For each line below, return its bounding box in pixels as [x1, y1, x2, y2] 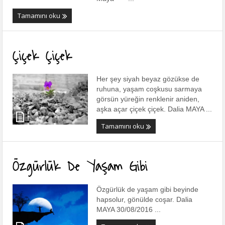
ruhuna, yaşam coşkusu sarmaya [96, 85, 202, 93]
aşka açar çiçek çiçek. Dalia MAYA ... [96, 105, 212, 114]
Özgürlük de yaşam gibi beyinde [96, 185, 199, 194]
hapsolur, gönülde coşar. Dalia [96, 195, 193, 204]
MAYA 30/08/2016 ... [96, 205, 161, 214]
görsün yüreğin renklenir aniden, [96, 95, 200, 103]
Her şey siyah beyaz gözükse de [96, 75, 200, 83]
